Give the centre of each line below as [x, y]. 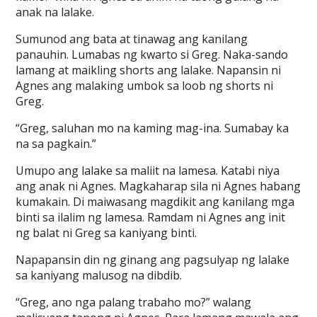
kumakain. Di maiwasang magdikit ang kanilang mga [155, 202]
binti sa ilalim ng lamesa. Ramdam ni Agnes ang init [151, 217]
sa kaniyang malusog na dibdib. [99, 275]
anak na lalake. [55, 12]
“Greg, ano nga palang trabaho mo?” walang [134, 302]
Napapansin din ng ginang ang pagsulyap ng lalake [153, 260]
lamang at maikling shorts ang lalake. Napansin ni [149, 70]
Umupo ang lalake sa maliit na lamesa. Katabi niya [148, 171]
